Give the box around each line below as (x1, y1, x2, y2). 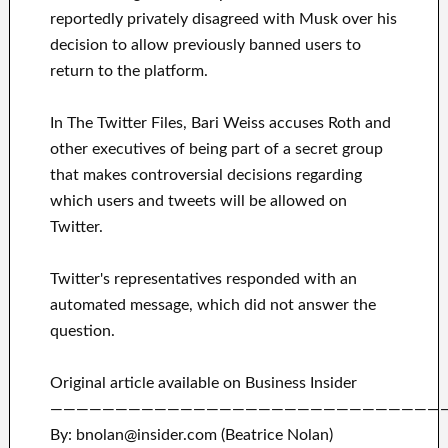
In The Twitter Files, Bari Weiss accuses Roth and (49, 115, 391, 132)
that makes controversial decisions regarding (49, 167, 362, 184)
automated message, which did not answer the (49, 297, 376, 314)
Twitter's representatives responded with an (49, 271, 357, 288)
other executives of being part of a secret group (49, 141, 383, 158)
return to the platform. (49, 63, 208, 80)
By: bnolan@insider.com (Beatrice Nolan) (49, 427, 333, 444)
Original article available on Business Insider (49, 375, 357, 392)
